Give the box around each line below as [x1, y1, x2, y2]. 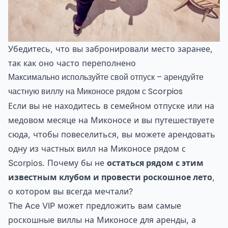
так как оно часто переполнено [8, 58, 136, 68]
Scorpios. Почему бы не [8, 157, 107, 168]
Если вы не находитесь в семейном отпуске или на [8, 100, 214, 111]
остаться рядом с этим [107, 157, 204, 168]
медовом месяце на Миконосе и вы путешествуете [8, 115, 214, 125]
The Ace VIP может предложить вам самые [8, 200, 181, 211]
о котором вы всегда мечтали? [8, 186, 133, 196]
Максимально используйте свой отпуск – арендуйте [8, 71, 204, 83]
